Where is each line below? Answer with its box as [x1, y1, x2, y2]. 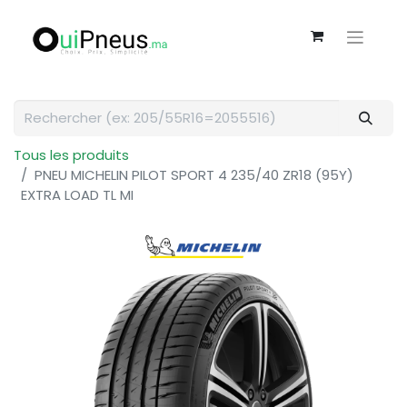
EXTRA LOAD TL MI [21, 185, 134, 204]
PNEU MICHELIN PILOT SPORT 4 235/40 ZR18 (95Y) [35, 165, 353, 184]
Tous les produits [14, 145, 129, 164]
